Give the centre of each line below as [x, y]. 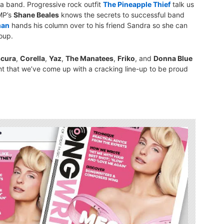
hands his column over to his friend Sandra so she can [98, 25]
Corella [32, 58]
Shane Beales [36, 15]
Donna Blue [173, 58]
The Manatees [89, 58]
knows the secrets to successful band [122, 15]
